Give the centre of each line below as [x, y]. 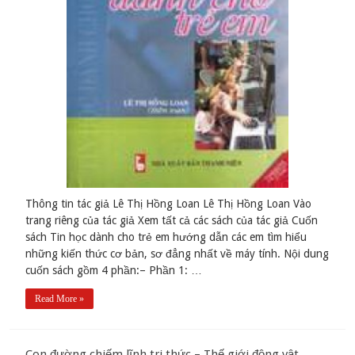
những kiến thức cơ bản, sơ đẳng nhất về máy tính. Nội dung [177, 254]
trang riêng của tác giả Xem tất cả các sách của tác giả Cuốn [172, 221]
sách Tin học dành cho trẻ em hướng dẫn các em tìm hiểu [166, 237]
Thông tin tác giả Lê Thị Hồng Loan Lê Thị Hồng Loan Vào [169, 204]
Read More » [60, 299]
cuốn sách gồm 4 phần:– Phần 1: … [114, 271]
